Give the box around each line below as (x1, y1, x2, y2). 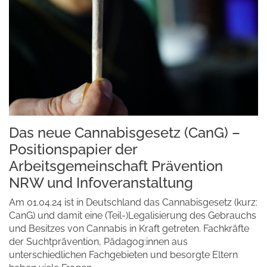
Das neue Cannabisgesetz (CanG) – (9, 124, 240, 141)
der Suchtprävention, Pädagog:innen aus (9, 236, 188, 247)
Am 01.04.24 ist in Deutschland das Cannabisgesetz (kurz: (9, 197, 257, 208)
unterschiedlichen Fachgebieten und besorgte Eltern (9, 249, 238, 260)
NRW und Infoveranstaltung (9, 174, 193, 191)
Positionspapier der (9, 141, 137, 158)
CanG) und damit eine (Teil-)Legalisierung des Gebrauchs (9, 210, 256, 221)
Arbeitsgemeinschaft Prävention (9, 157, 223, 175)
